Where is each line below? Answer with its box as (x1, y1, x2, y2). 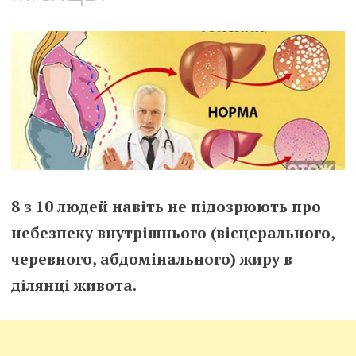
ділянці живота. (10, 274, 137, 295)
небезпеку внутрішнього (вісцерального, (10, 222, 335, 242)
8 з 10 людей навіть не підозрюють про (10, 195, 321, 216)
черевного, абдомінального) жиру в (10, 248, 292, 269)
